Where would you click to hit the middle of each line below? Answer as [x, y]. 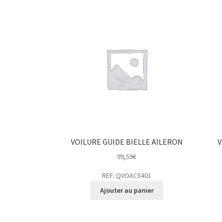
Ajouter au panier [127, 191]
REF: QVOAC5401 [127, 175]
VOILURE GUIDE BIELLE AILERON [127, 142]
